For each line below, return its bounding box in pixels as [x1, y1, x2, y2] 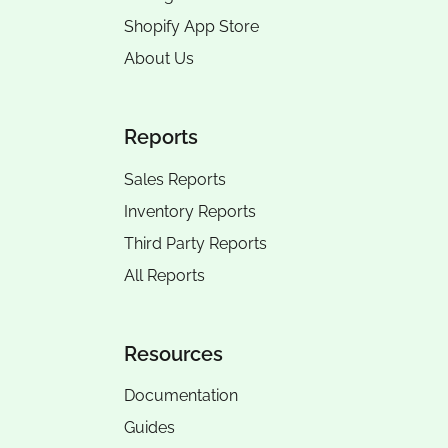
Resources [124, 341, 223, 366]
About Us [124, 49, 194, 68]
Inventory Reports [124, 201, 256, 221]
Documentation [124, 386, 238, 406]
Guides [124, 418, 175, 438]
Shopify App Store [124, 17, 259, 37]
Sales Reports [124, 169, 226, 189]
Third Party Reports [124, 233, 267, 253]
